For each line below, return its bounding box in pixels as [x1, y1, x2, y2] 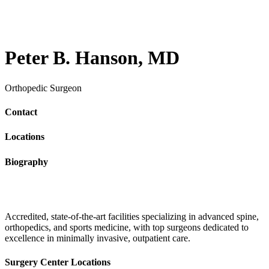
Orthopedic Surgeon [5, 82, 82, 93]
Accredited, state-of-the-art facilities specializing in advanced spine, [5, 211, 259, 222]
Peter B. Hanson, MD [5, 47, 180, 69]
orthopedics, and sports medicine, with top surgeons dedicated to [5, 222, 249, 232]
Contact [5, 107, 37, 118]
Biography [5, 156, 48, 167]
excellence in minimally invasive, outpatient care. [5, 232, 190, 243]
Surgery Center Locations [5, 257, 110, 268]
